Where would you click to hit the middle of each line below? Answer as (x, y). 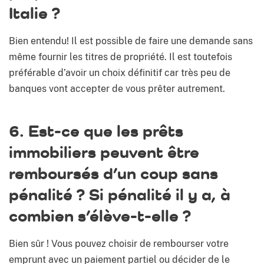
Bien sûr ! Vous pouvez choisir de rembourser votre (119, 244)
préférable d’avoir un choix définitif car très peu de (120, 73)
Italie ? (34, 13)
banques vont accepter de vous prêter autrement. (117, 89)
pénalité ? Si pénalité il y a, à (120, 194)
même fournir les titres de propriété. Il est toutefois (121, 57)
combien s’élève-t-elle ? (100, 216)
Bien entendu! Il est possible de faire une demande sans (131, 41)
